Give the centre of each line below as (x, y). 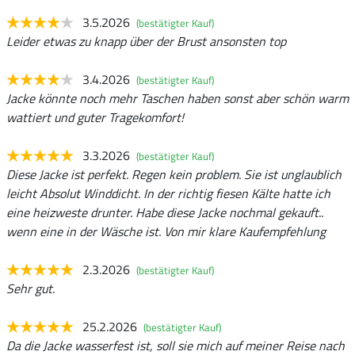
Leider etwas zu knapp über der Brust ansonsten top (146, 41)
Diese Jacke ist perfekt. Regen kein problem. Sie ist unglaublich (174, 174)
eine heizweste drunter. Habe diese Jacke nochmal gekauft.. (165, 212)
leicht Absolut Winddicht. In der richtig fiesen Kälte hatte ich (168, 193)
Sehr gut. (31, 288)
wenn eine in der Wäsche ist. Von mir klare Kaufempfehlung (166, 231)
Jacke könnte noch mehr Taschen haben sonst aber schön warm (177, 98)
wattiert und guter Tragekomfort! (95, 117)
